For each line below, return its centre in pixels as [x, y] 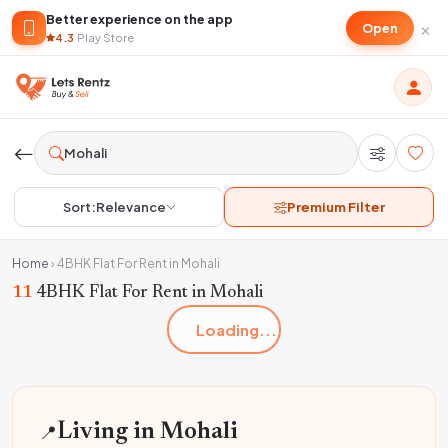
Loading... [237, 329]
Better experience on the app [139, 19]
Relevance [130, 207]
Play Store [105, 37]
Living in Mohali [147, 432]
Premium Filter [335, 207]
